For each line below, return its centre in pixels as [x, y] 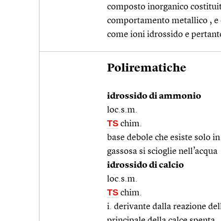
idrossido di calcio [146, 165]
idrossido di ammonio [154, 96]
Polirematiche [147, 68]
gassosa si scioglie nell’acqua [162, 151]
